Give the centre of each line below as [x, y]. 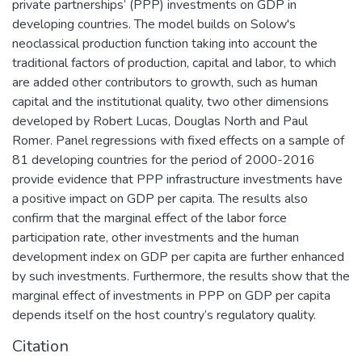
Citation [40, 346]
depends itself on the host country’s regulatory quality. [164, 315]
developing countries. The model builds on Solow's [154, 24]
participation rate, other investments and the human [156, 237]
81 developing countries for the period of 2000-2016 [164, 160]
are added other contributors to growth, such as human [165, 82]
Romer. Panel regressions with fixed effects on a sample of [178, 140]
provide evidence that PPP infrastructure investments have [177, 179]
